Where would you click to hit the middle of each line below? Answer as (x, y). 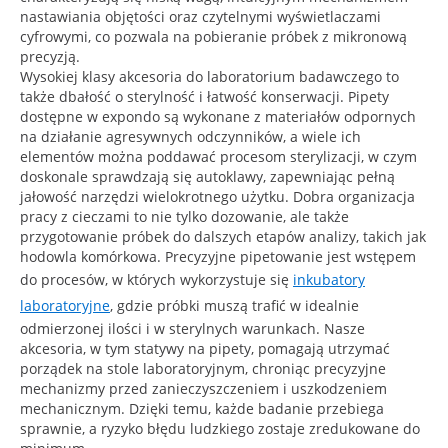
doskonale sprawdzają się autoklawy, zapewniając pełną (207, 176)
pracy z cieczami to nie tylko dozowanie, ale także (184, 216)
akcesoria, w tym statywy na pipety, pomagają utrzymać (205, 348)
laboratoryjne (65, 305)
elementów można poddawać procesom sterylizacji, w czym (218, 156)
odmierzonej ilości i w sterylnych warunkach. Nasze (192, 328)
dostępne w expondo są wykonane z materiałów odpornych (218, 116)
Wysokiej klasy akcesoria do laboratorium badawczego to (209, 76)
